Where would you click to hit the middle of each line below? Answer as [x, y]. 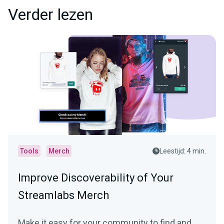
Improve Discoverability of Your [96, 178]
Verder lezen [50, 15]
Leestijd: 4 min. [183, 151]
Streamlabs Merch [63, 195]
